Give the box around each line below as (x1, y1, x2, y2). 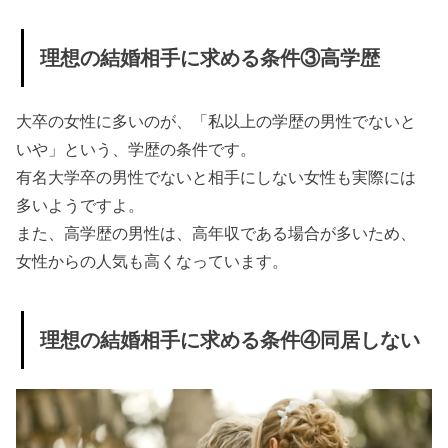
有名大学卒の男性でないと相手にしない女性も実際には (16, 168, 417, 187)
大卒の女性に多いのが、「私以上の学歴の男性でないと (16, 112, 417, 131)
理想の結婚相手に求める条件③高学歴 (40, 47, 381, 70)
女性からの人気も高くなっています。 (16, 252, 289, 271)
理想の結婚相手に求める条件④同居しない (40, 329, 421, 352)
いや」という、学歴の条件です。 (16, 140, 257, 159)
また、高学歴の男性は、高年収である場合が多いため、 (16, 224, 417, 243)
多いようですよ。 (16, 196, 145, 215)
